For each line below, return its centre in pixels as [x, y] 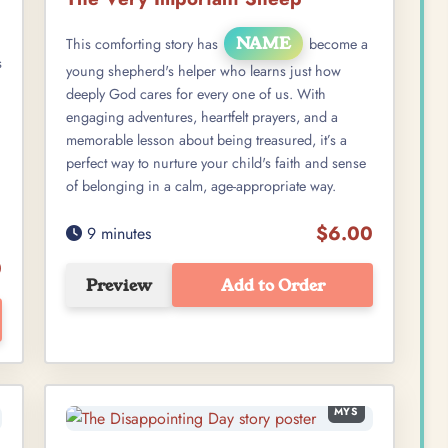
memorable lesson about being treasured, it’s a [206, 140]
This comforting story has [144, 44]
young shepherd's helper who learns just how [203, 71]
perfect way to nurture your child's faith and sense [216, 163]
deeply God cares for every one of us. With [196, 94]
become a [336, 44]
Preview [119, 285]
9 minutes [116, 233]
